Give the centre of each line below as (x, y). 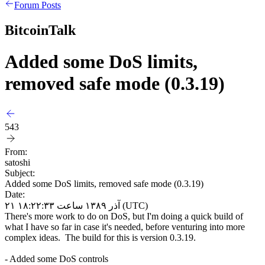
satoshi (17, 162)
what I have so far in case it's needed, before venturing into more (125, 227)
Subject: (20, 173)
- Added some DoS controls (56, 258)
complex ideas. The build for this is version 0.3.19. (100, 237)
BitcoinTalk (40, 30)
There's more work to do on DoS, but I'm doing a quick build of (124, 216)
